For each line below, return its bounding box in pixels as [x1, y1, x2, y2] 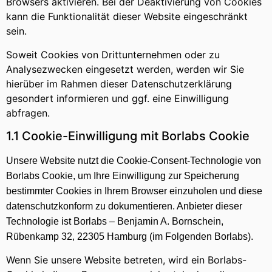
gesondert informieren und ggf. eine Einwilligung [6, 92, 229, 104]
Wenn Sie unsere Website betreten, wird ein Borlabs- [6, 254, 246, 267]
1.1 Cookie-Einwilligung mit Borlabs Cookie [6, 129, 250, 144]
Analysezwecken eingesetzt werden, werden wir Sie [6, 63, 244, 75]
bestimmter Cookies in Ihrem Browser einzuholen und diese [6, 186, 262, 197]
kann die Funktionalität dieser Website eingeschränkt [6, 10, 248, 23]
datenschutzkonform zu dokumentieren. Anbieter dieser [6, 201, 242, 212]
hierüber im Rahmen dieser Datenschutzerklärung [6, 77, 232, 90]
